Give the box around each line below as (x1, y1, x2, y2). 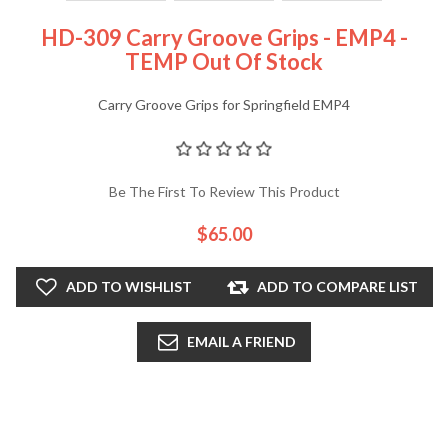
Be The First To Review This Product (108, 183, 340, 201)
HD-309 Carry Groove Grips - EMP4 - (40, 24, 408, 52)
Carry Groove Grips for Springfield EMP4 (98, 96, 350, 114)
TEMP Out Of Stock (125, 48, 323, 76)
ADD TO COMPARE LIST (256, 278, 418, 296)
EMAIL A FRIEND (187, 333, 296, 351)
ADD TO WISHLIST (65, 278, 192, 296)
